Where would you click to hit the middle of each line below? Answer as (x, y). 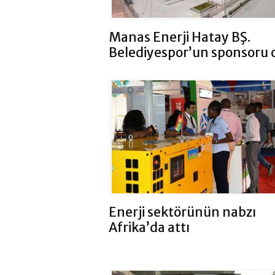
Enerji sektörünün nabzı (182, 212)
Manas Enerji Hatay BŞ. (180, 37)
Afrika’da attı (149, 227)
